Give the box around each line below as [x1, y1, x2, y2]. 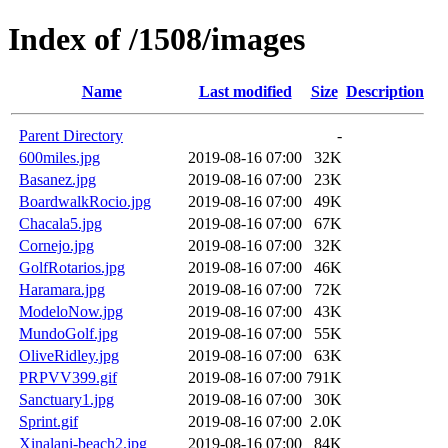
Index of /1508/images [8, 21, 305, 58]
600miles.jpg [19, 148, 100, 166]
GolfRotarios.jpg [19, 258, 125, 276]
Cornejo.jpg [19, 236, 94, 254]
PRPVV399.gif [19, 368, 117, 386]
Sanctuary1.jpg [19, 390, 114, 408]
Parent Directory [19, 126, 123, 144]
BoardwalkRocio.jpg [19, 192, 151, 210]
